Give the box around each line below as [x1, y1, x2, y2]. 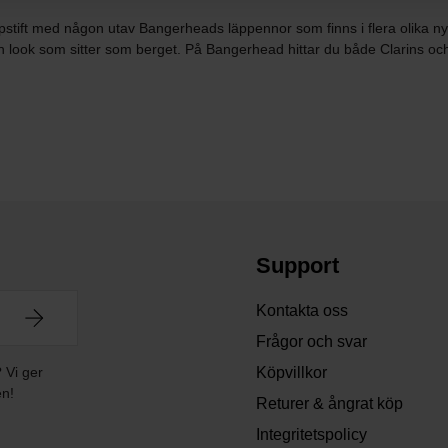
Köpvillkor [256, 364, 327, 382]
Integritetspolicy [256, 426, 367, 444]
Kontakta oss [256, 302, 348, 320]
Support [256, 253, 339, 279]
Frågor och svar [256, 333, 367, 351]
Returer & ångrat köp [256, 395, 403, 413]
